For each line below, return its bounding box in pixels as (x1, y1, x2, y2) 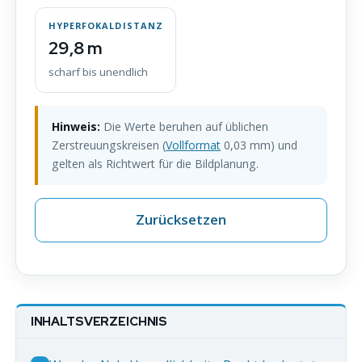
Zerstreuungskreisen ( (52, 137, 166, 154)
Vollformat (166, 137, 221, 154)
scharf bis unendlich (48, 65, 148, 80)
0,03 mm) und (221, 137, 298, 154)
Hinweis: (52, 119, 101, 135)
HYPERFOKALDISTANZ (48, 19, 164, 32)
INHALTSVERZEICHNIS (30, 314, 168, 330)
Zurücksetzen (136, 210, 226, 229)
